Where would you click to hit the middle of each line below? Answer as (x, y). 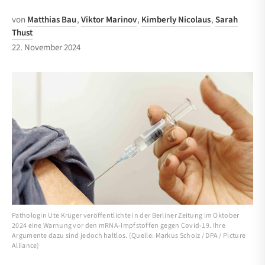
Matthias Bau (52, 20)
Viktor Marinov (109, 20)
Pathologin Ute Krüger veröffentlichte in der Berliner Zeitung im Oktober (126, 216)
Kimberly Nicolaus (176, 20)
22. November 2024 (46, 48)
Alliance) (26, 246)
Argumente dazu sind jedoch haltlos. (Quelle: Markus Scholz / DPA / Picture (129, 236)
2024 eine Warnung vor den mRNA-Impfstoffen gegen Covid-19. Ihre (119, 226)
